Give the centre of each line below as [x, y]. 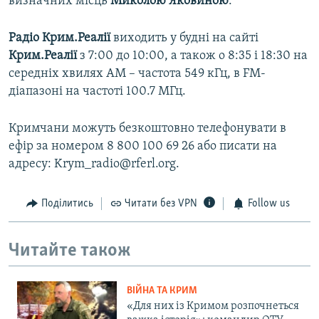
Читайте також [70, 251]
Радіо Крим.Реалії [59, 38]
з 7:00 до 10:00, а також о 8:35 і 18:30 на [192, 56]
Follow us [268, 204]
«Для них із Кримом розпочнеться [213, 307]
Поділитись [67, 204]
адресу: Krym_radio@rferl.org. [94, 164]
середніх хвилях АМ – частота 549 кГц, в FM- [137, 74]
